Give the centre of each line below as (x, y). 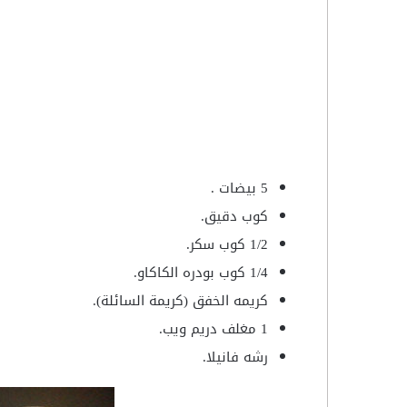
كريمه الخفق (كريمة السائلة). (180, 301)
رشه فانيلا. (235, 357)
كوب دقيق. (234, 217)
